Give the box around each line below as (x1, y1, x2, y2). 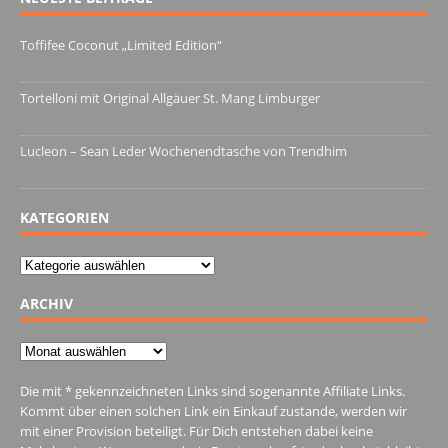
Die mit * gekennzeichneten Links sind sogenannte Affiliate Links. (20, 381, 405, 400)
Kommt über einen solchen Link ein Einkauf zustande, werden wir (20, 401, 407, 420)
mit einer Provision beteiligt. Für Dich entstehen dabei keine (20, 421, 373, 440)
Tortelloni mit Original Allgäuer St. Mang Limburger (20, 88, 320, 107)
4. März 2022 (20, 108, 84, 124)
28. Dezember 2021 (20, 161, 117, 177)
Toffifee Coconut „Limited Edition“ (20, 35, 222, 54)
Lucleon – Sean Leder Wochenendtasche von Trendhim (20, 141, 347, 160)
